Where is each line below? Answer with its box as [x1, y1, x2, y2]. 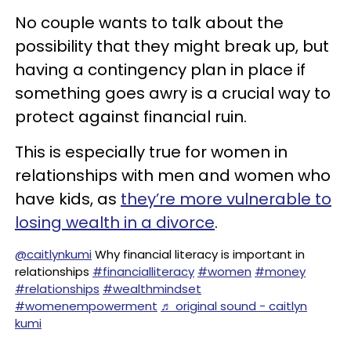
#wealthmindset [103, 280, 201, 297]
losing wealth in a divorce [15, 212, 215, 233]
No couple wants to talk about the [15, 12, 284, 34]
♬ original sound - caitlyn [161, 298, 307, 314]
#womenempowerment [15, 298, 157, 314]
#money [255, 263, 306, 280]
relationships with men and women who [15, 165, 331, 186]
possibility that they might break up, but [15, 35, 329, 57]
